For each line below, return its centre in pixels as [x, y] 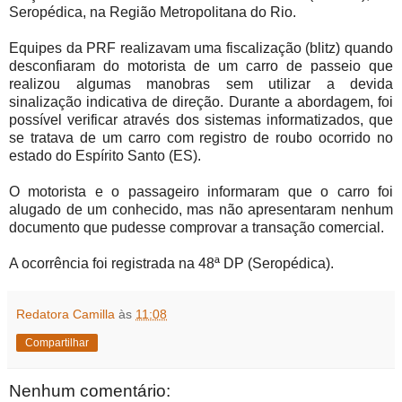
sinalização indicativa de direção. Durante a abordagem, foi [201, 101]
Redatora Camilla [67, 314]
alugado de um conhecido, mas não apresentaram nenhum [201, 209]
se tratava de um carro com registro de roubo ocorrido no [201, 137]
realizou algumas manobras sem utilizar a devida [201, 83]
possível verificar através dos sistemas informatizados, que [201, 119]
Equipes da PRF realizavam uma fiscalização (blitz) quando [201, 48]
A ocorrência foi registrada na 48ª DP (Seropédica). [171, 263]
